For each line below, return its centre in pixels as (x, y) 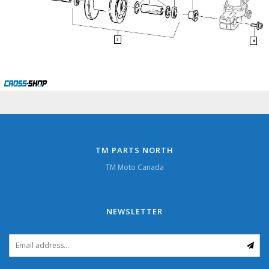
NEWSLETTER (134, 211)
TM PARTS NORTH (134, 150)
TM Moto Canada (134, 167)
